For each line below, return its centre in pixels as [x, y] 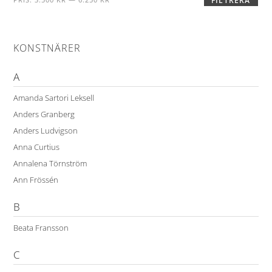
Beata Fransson [41, 228]
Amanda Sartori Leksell [54, 98]
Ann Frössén [36, 180]
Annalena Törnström [50, 164]
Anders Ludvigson [46, 131]
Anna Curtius [37, 147]
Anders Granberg [44, 114]
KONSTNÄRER [47, 48]
